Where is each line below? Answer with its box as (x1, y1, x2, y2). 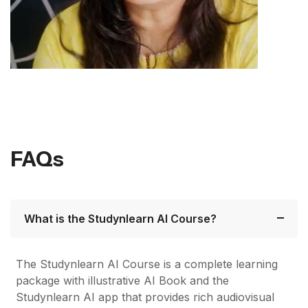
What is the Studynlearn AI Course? (24, 212, 217, 226)
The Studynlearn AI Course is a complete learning (16, 256, 278, 271)
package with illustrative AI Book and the (16, 273, 229, 287)
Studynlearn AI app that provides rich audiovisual (16, 289, 274, 304)
